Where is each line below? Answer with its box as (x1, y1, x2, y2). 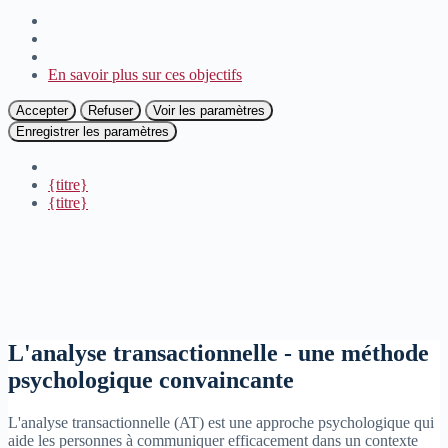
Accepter (16, 103, 68, 119)
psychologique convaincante (8, 367, 294, 394)
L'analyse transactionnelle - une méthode (8, 340, 429, 367)
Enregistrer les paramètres (16, 124, 169, 140)
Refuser (88, 103, 133, 119)
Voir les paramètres (153, 103, 265, 119)
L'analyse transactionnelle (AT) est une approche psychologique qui (8, 414, 434, 432)
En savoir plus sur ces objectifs (48, 66, 242, 84)
